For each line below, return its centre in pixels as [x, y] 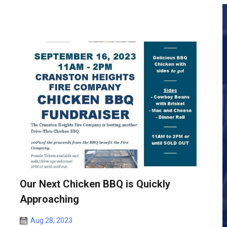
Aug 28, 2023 [51, 220]
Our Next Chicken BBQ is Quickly [95, 184]
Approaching [49, 199]
